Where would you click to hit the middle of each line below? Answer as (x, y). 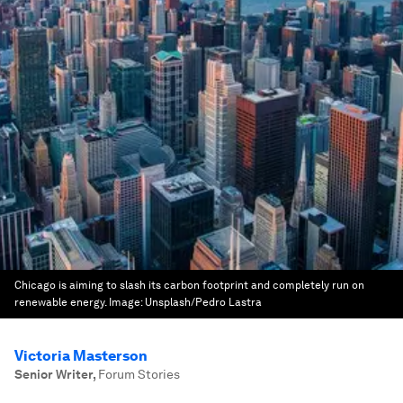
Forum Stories (139, 374)
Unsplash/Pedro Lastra (203, 302)
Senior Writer (54, 374)
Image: (127, 302)
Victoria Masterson (81, 356)
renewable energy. (60, 302)
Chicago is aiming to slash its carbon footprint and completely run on (189, 285)
